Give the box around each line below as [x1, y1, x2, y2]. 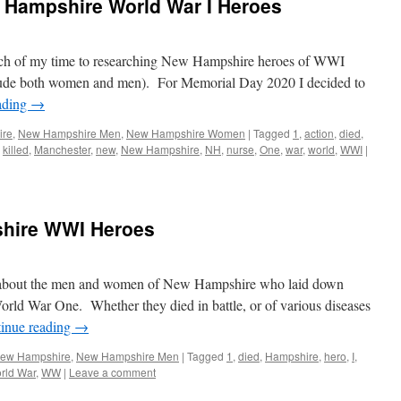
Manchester [34, 141, 90, 157]
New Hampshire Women [126, 125, 245, 141]
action [304, 125, 334, 141]
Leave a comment [69, 364, 156, 380]
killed [3, 141, 29, 157]
